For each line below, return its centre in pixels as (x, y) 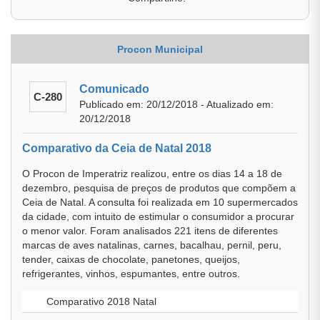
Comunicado (114, 89)
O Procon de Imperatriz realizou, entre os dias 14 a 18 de (152, 174)
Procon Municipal (160, 49)
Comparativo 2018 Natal (100, 301)
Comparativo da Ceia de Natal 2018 (117, 148)
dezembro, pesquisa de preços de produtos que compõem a (159, 188)
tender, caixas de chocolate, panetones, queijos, (131, 259)
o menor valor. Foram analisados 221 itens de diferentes (150, 231)
